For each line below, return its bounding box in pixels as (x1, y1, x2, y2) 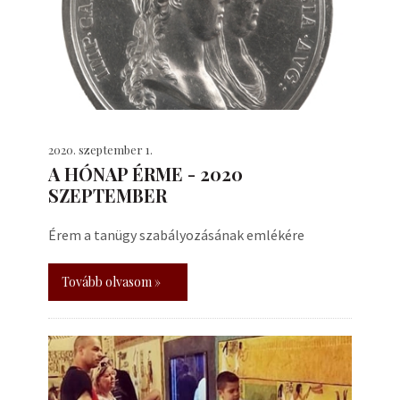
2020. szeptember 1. (48, 142, 153, 157)
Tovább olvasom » (62, 273, 161, 290)
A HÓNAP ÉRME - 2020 (48, 162, 243, 186)
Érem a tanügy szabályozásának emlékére (48, 226, 304, 244)
